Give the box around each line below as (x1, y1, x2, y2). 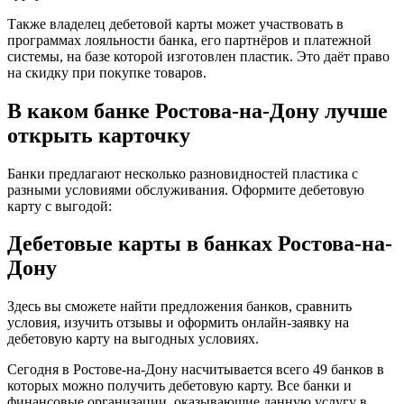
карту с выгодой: (7, 197, 112, 214)
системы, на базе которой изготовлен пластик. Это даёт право (7, 48, 390, 64)
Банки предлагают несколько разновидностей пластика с (7, 165, 358, 181)
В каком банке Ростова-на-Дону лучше (7, 98, 388, 123)
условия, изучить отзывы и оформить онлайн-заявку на (7, 315, 349, 331)
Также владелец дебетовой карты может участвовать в (7, 15, 344, 32)
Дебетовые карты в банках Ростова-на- (7, 232, 392, 256)
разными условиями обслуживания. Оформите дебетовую (7, 181, 364, 197)
